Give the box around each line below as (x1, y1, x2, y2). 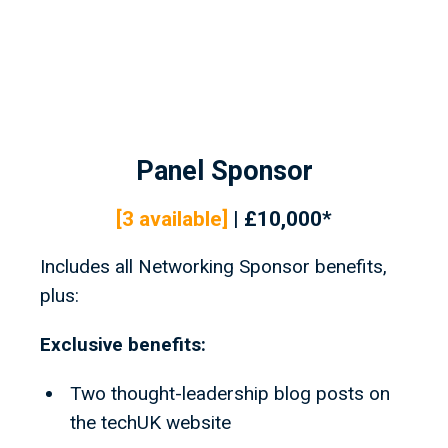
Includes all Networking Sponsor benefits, (40, 255, 387, 279)
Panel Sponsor (135, 155, 313, 188)
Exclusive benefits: (40, 333, 206, 357)
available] (139, 207, 228, 232)
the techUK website (70, 411, 231, 435)
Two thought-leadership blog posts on (70, 382, 390, 406)
